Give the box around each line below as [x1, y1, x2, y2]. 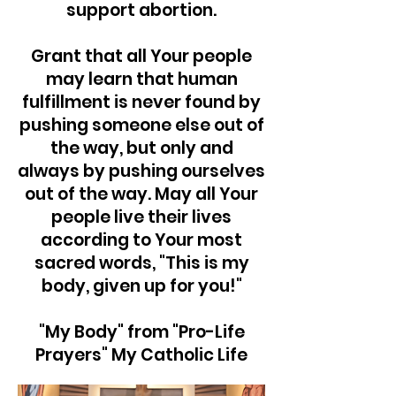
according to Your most [41, 228, 242, 252]
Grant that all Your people [31, 44, 252, 68]
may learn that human [45, 67, 238, 91]
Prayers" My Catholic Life [35, 343, 247, 367]
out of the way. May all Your [25, 182, 258, 206]
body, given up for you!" [41, 274, 242, 298]
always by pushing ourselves [18, 159, 265, 183]
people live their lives [51, 205, 232, 229]
